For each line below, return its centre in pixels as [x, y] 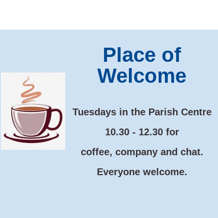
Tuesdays [94, 112]
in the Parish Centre [164, 112]
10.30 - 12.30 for [142, 132]
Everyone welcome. [142, 172]
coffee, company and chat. [142, 152]
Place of [142, 55]
